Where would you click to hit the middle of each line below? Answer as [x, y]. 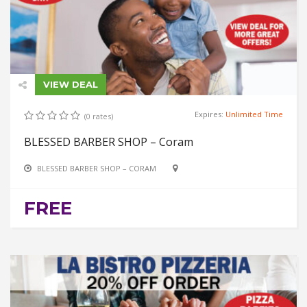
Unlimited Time [254, 114]
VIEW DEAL [71, 84]
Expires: [210, 114]
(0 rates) [99, 116]
